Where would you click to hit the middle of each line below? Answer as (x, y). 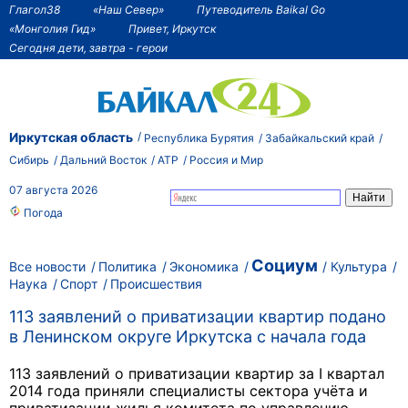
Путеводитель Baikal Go (261, 9)
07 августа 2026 (53, 190)
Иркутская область (71, 137)
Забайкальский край (320, 138)
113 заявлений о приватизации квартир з (158, 374)
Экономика (204, 266)
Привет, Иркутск (172, 28)
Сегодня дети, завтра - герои (88, 47)
